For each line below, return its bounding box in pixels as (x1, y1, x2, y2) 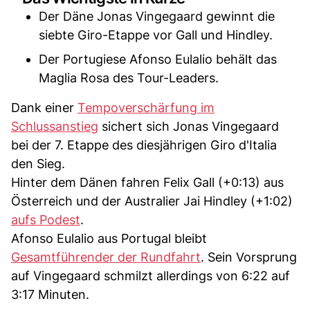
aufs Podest (11, 212, 80, 227)
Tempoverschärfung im (77, 100, 215, 115)
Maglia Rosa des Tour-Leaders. (39, 70, 219, 85)
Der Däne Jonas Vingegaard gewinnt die (39, 8, 275, 24)
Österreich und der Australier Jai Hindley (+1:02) (11, 193, 293, 208)
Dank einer (11, 100, 77, 115)
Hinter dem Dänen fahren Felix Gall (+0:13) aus (11, 174, 284, 190)
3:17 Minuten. (11, 286, 89, 302)
